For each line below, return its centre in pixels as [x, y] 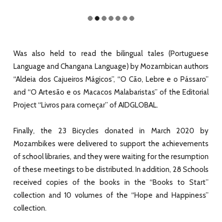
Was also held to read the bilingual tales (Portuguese [111, 53]
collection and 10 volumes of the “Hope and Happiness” [111, 195]
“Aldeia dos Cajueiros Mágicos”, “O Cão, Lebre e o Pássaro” [111, 79]
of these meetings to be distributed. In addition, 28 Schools [111, 169]
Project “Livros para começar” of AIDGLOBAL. [86, 105]
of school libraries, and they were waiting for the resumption [111, 156]
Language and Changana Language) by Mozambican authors [111, 66]
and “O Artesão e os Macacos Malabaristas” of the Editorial [111, 92]
